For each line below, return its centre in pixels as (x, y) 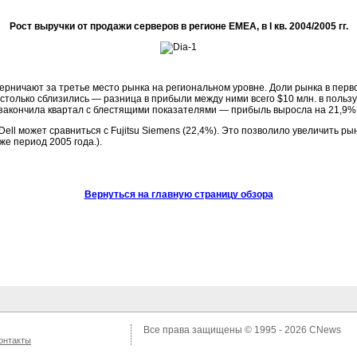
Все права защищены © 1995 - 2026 (226, 330)
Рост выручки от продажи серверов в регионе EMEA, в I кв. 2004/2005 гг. (178, 26)
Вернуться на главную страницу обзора (178, 194)
